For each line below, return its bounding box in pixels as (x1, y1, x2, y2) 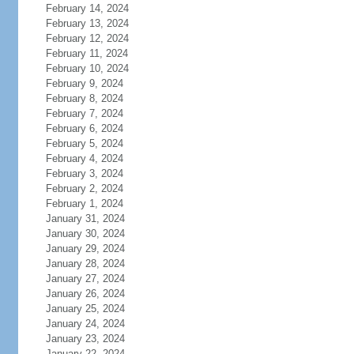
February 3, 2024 (45, 168, 123, 179)
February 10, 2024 (45, 62, 129, 74)
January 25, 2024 (45, 303, 125, 314)
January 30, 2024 (45, 228, 125, 239)
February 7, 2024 (45, 107, 123, 119)
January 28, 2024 (45, 258, 125, 269)
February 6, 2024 (45, 122, 123, 134)
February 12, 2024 (45, 32, 129, 44)
